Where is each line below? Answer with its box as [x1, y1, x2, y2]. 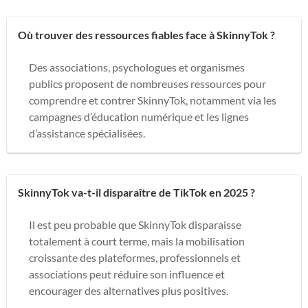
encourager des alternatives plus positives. [29, 283, 228, 297]
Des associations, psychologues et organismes [29, 60, 245, 74]
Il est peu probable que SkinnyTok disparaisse [29, 217, 241, 231]
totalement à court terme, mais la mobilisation [29, 234, 245, 247]
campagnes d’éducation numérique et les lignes [29, 109, 249, 123]
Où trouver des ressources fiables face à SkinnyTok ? [18, 27, 275, 41]
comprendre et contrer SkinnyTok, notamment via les [29, 93, 276, 107]
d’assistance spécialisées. [29, 126, 145, 140]
